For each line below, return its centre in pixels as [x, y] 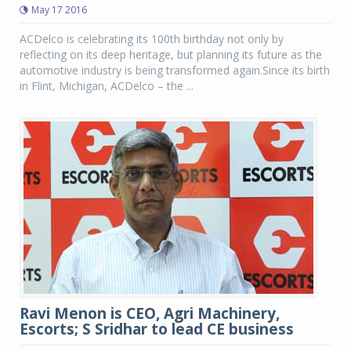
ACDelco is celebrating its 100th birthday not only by [152, 39]
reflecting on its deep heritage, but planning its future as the [171, 54]
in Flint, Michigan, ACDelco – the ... [107, 86]
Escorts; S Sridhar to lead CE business [157, 329]
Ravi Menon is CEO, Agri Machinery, [150, 313]
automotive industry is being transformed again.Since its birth [175, 70]
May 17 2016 [59, 10]
